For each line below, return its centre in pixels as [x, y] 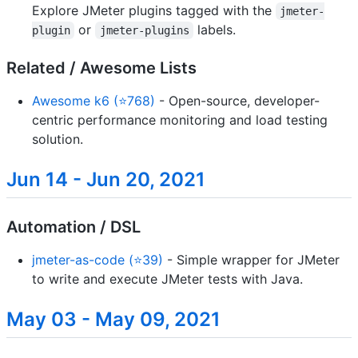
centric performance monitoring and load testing [180, 119]
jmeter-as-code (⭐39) [97, 260]
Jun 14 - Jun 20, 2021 [106, 179]
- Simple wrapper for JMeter [251, 260]
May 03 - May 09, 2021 [113, 320]
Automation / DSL [74, 227]
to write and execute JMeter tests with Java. [167, 279]
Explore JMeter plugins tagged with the [154, 10]
